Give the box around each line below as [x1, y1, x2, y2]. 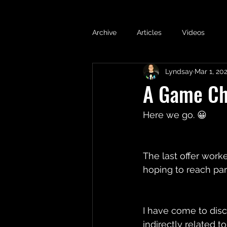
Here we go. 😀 [143, 109, 209, 120]
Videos [182, 28, 205, 36]
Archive [92, 28, 117, 36]
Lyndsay [165, 67, 193, 75]
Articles [137, 28, 162, 36]
